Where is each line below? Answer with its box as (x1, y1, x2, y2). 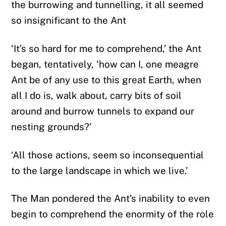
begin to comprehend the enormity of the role (11, 208, 214, 220)
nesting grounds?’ (11, 121, 92, 132)
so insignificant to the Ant (11, 15, 127, 26)
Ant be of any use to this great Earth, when (11, 74, 202, 85)
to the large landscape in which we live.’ (11, 164, 188, 176)
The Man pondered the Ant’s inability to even (11, 193, 210, 204)
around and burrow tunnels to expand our (11, 105, 195, 117)
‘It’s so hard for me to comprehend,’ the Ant (11, 43, 202, 54)
